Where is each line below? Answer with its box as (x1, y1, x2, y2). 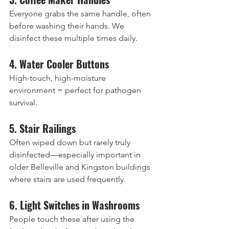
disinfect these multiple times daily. (9, 33, 138, 43)
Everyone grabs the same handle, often (9, 9, 153, 18)
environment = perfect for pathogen (9, 85, 143, 95)
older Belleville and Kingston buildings (9, 162, 152, 172)
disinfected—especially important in (9, 150, 143, 159)
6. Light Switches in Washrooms (9, 197, 140, 213)
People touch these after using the (9, 214, 136, 224)
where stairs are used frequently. (9, 174, 126, 184)
